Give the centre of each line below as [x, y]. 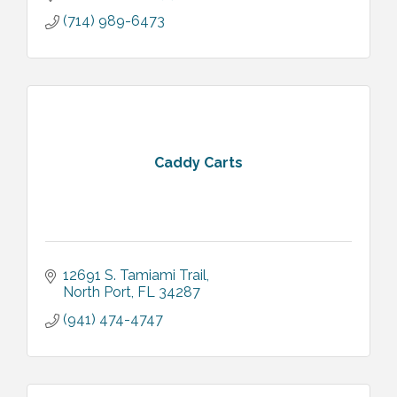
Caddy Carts [198, 163]
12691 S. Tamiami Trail [135, 275]
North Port [97, 292]
